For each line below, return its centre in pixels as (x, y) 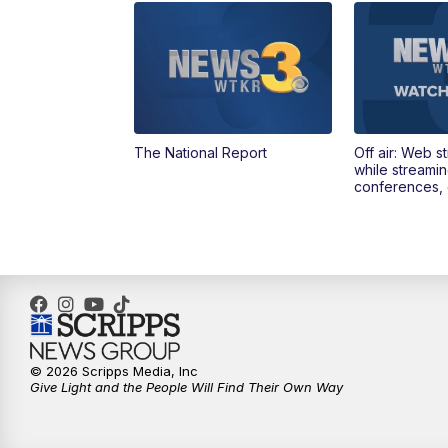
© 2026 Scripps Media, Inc (114, 371)
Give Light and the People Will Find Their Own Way (186, 387)
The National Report (201, 152)
